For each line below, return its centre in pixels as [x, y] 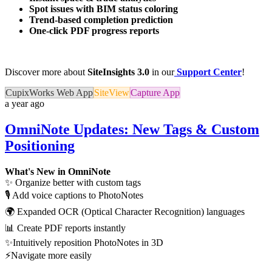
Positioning [40, 145]
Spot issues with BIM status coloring [104, 8]
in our [162, 72]
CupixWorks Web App [49, 92]
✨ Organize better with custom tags [73, 182]
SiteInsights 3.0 [118, 72]
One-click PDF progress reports [94, 30]
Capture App [155, 92]
